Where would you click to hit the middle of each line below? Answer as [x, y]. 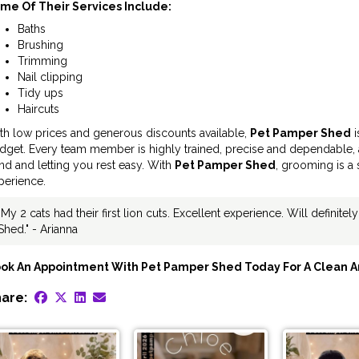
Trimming [42, 61]
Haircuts [38, 109]
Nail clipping [50, 77]
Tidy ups [40, 93]
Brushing [40, 45]
